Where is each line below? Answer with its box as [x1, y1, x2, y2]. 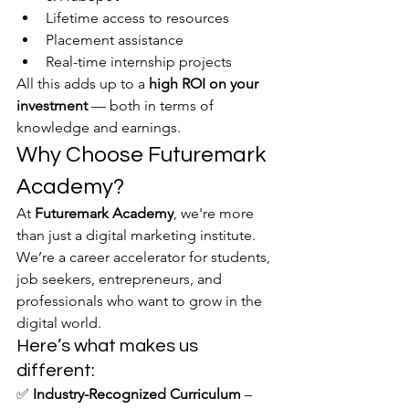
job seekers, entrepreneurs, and [16, 270, 225, 288]
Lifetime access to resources [46, 9, 229, 26]
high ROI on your [149, 75, 262, 92]
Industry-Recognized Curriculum [33, 385, 241, 403]
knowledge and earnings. [16, 119, 181, 136]
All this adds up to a [16, 75, 149, 92]
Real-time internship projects [46, 53, 232, 70]
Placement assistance [46, 31, 184, 48]
